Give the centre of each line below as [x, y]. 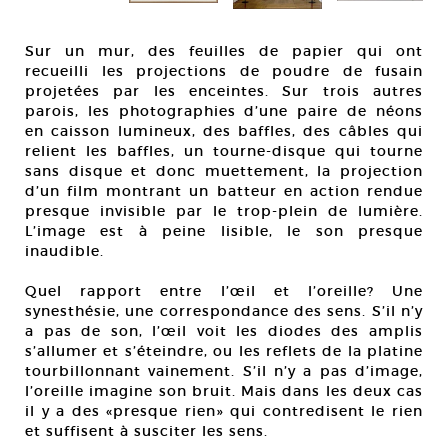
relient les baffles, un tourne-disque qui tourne [224, 151]
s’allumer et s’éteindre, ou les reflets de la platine [224, 351]
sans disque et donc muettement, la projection [224, 171]
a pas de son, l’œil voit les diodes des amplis [224, 331]
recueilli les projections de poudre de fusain [224, 71]
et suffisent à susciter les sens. [146, 431]
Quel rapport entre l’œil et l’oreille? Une [224, 291]
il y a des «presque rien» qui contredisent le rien [224, 411]
